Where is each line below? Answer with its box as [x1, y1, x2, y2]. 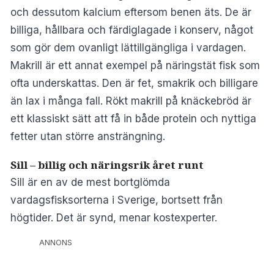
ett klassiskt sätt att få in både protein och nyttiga [10, 112, 256, 125]
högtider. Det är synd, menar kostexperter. [10, 211, 217, 224]
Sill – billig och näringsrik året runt [10, 157, 204, 172]
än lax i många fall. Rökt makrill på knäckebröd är [10, 94, 251, 107]
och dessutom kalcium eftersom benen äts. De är [10, 6, 251, 18]
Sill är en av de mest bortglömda [10, 176, 170, 188]
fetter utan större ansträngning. [10, 130, 165, 143]
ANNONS [39, 237, 72, 247]
